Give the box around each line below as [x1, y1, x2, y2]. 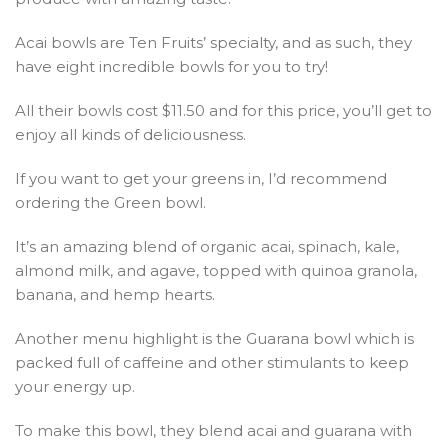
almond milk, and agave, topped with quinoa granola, [15, 260, 417, 280]
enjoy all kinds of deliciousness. [15, 124, 246, 144]
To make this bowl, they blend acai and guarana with [15, 420, 412, 440]
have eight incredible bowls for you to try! [15, 56, 328, 76]
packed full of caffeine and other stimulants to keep [15, 352, 409, 372]
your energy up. [15, 376, 135, 396]
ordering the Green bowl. [15, 192, 206, 212]
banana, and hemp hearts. [15, 284, 215, 304]
